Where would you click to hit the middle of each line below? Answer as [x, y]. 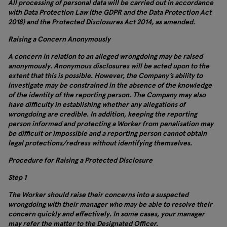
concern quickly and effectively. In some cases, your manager [106, 214]
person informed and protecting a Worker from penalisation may [111, 124]
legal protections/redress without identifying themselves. [100, 143]
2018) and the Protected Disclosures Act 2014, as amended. [102, 22]
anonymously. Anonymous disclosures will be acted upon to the [109, 66]
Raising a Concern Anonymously [59, 39]
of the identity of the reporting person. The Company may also [107, 95]
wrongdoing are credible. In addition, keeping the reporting [103, 114]
